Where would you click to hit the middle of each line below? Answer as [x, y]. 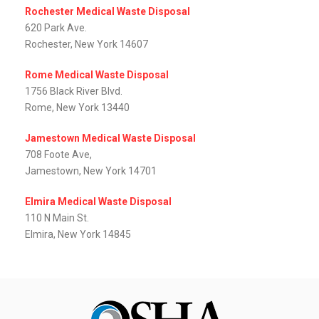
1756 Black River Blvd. [74, 91]
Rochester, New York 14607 [87, 45]
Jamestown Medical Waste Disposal [110, 138]
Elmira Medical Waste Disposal [98, 202]
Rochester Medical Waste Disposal [108, 12]
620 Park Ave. [56, 28]
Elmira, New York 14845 [78, 235]
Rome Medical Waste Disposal [97, 75]
